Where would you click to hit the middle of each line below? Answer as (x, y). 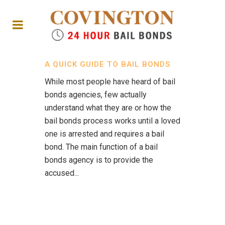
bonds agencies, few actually (96, 95)
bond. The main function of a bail (101, 147)
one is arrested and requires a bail (104, 134)
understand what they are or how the (108, 108)
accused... (62, 173)
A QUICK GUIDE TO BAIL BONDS (107, 64)
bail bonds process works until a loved (113, 121)
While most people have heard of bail (110, 82)
